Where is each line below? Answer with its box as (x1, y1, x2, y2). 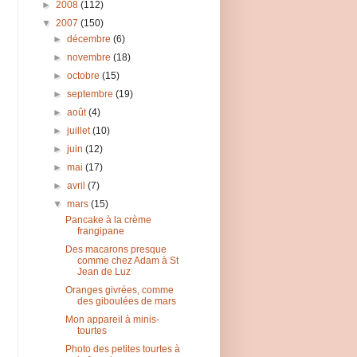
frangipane (76, 226, 124, 237)
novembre (67, 52, 114, 64)
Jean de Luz (76, 266, 131, 278)
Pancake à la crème (65, 214, 151, 226)
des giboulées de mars (76, 296, 176, 308)
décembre (67, 33, 114, 45)
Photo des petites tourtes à (65, 343, 180, 355)
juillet (67, 125, 93, 137)
